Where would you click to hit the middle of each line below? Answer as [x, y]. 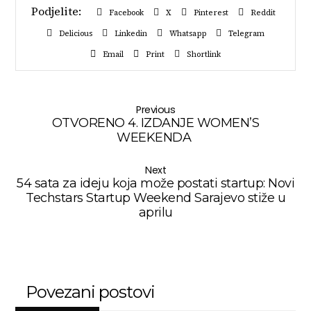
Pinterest [211, 12]
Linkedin [131, 33]
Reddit [263, 12]
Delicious [76, 33]
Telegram [246, 33]
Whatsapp [188, 33]
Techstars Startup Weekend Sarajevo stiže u [155, 198]
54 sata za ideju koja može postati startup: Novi [155, 183]
